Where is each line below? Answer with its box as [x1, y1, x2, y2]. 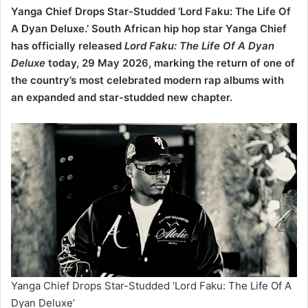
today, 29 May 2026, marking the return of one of [45, 20, 295, 34]
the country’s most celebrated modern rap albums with [11, 37, 284, 51]
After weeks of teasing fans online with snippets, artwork [11, 287, 288, 301]
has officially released [11, 3, 124, 16]
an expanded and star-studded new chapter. [11, 54, 232, 68]
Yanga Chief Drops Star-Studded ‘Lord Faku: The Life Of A [11, 243, 291, 256]
